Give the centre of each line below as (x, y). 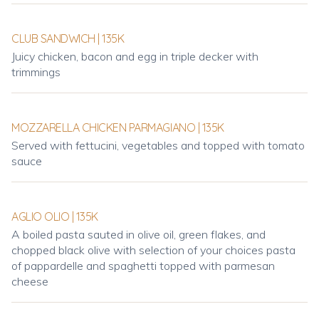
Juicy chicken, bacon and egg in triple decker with (135, 56)
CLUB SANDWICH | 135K (68, 38)
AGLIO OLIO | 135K (55, 216)
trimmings (36, 72)
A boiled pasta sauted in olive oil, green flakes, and (138, 234)
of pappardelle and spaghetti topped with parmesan (143, 266)
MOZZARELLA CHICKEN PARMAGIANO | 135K (118, 127)
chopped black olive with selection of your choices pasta (153, 250)
